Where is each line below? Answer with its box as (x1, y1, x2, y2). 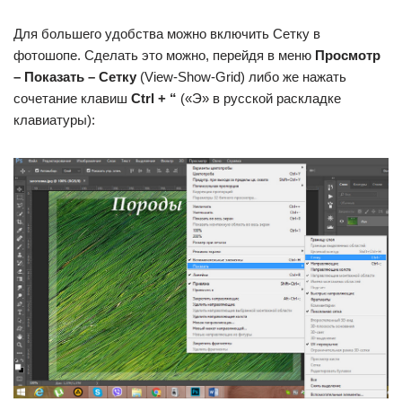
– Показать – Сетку (13, 68, 136, 84)
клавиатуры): (13, 111, 95, 127)
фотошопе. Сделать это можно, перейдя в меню (13, 47, 315, 63)
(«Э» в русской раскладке (177, 90, 341, 106)
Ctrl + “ (131, 90, 177, 106)
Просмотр (315, 47, 380, 63)
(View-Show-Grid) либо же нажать (136, 68, 346, 84)
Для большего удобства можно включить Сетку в (13, 25, 320, 41)
